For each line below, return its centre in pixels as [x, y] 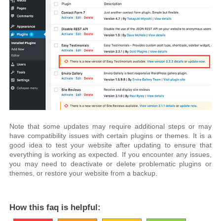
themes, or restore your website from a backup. [84, 173]
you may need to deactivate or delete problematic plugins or [110, 164]
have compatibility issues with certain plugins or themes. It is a [110, 136]
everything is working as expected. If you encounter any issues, [110, 155]
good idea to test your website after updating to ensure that [110, 145]
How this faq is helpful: [55, 208]
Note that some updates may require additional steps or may [110, 127]
